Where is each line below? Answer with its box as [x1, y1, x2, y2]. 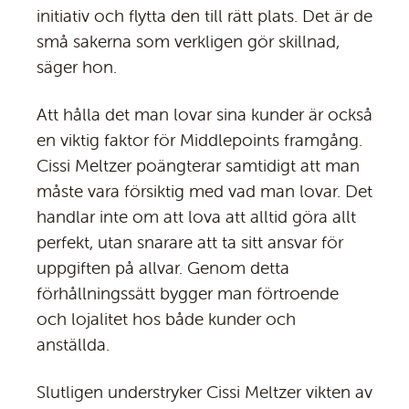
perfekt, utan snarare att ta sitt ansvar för [37, 231, 343, 254]
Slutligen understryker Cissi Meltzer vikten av [37, 381, 372, 404]
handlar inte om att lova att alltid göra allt [37, 205, 356, 228]
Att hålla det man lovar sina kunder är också [37, 103, 372, 126]
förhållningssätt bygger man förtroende [37, 282, 339, 305]
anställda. [37, 333, 110, 356]
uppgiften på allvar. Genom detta [37, 257, 289, 279]
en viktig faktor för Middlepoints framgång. [37, 129, 362, 152]
